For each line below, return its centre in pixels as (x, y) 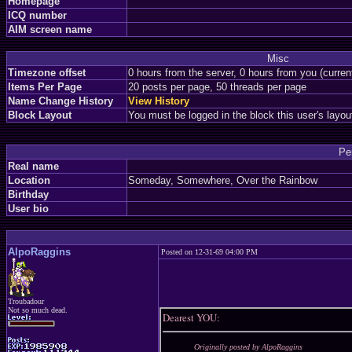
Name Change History (60, 101)
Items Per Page (45, 87)
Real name (33, 166)
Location (29, 180)
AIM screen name (50, 29)
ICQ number (37, 15)
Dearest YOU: (191, 317)
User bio (28, 209)
